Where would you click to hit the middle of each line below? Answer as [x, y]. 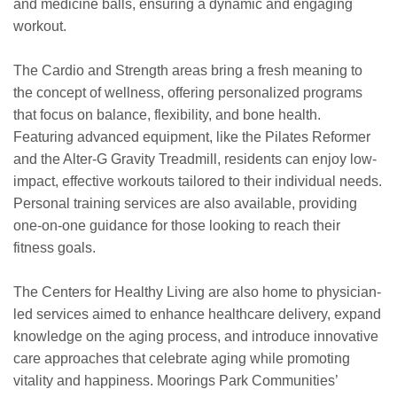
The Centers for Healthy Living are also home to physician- [197, 292]
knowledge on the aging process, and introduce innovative [196, 337]
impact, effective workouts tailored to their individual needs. [198, 182]
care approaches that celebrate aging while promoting [182, 359]
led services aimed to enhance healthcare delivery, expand [197, 315]
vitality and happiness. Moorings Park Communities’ [175, 381]
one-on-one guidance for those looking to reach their [177, 226]
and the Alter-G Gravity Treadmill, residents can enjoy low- [195, 160]
